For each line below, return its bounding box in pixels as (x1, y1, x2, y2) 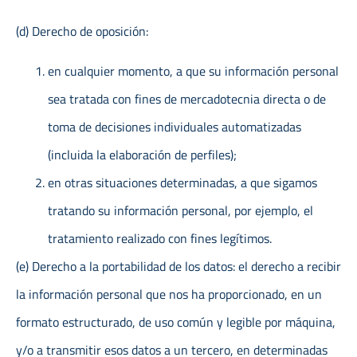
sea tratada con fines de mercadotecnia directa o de (48, 88, 326, 108)
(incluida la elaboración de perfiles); (48, 144, 237, 164)
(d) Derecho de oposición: (16, 22, 148, 41)
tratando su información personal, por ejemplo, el (48, 200, 313, 220)
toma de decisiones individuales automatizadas (48, 116, 301, 136)
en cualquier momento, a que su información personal (48, 61, 339, 80)
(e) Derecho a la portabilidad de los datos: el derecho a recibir (16, 256, 341, 276)
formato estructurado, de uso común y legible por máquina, (16, 312, 335, 331)
